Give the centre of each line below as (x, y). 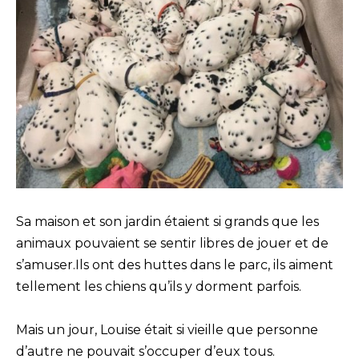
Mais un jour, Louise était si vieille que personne (167, 329)
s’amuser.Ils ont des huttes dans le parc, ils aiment (175, 264)
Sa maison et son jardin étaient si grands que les (167, 221)
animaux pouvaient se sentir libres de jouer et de (172, 243)
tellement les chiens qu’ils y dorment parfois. (159, 286)
